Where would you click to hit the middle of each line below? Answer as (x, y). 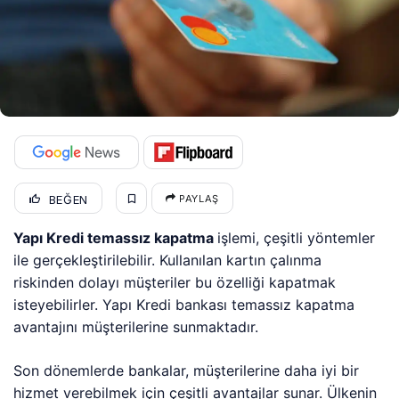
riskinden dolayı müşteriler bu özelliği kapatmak (175, 283)
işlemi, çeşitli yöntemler (297, 238)
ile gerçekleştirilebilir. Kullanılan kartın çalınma (168, 261)
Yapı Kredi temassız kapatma (116, 238)
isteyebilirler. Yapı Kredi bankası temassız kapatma (184, 305)
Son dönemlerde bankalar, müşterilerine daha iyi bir (187, 371)
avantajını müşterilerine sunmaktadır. (136, 327)
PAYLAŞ (197, 199)
